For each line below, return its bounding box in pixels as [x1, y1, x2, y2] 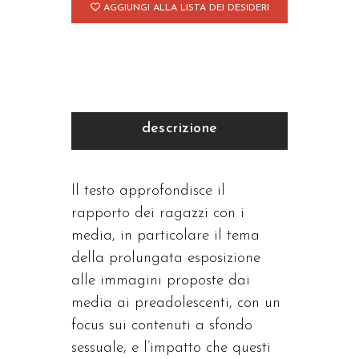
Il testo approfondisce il [71, 184, 225, 199]
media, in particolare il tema [71, 228, 260, 244]
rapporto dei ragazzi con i [71, 206, 244, 221]
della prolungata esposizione [71, 251, 260, 266]
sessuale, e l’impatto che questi [71, 341, 271, 356]
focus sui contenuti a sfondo [71, 318, 252, 333]
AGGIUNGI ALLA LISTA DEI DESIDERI [103, 3, 269, 13]
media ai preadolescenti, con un [71, 296, 280, 311]
